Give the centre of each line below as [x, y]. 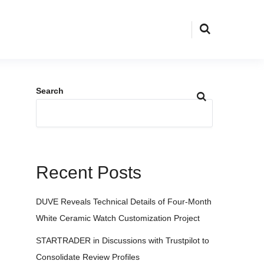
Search [50, 91]
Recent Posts [89, 172]
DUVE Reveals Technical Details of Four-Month [124, 202]
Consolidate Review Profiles [88, 257]
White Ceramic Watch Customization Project [118, 218]
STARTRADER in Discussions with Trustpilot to [123, 240]
